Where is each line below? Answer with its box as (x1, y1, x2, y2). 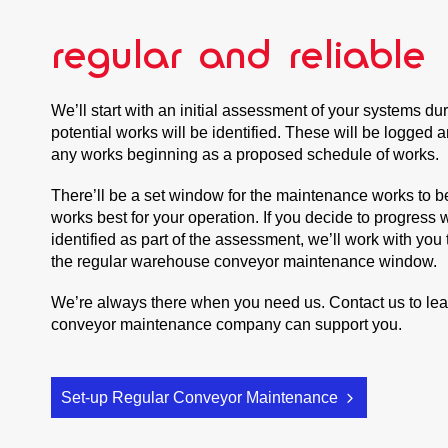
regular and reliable (51, 27, 427, 79)
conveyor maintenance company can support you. (51, 316, 403, 334)
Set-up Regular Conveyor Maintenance (60, 389, 342, 407)
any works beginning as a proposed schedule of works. (51, 145, 444, 163)
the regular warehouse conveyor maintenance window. (51, 253, 438, 271)
